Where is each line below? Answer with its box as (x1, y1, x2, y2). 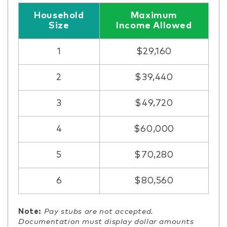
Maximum (130, 11, 178, 20)
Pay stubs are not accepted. (44, 207, 154, 215)
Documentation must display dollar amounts (18, 217, 194, 225)
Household (34, 11, 84, 20)
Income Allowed (116, 21, 192, 30)
